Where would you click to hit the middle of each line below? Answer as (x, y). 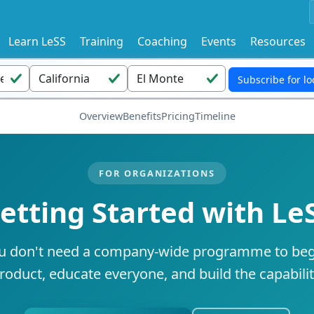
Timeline (215, 116)
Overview (101, 116)
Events (219, 41)
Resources (278, 41)
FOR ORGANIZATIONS (157, 173)
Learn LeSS (37, 41)
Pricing (178, 116)
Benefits (142, 116)
